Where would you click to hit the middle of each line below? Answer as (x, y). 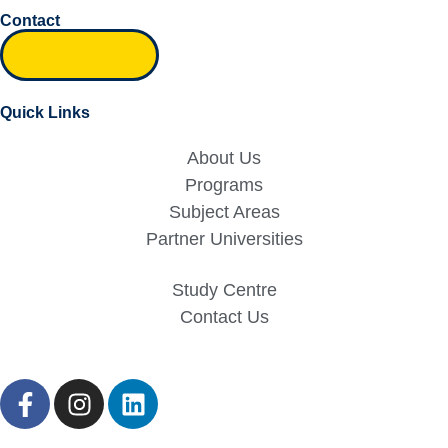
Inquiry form (79, 54)
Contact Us (224, 317)
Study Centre (224, 290)
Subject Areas (224, 212)
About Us (224, 158)
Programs (224, 185)
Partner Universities (224, 239)
